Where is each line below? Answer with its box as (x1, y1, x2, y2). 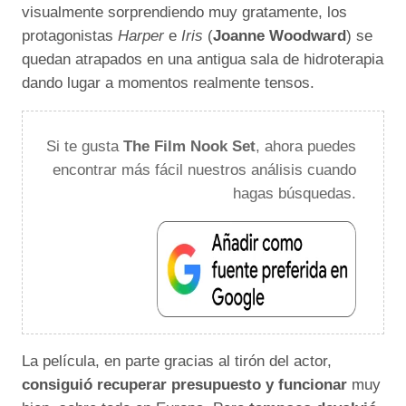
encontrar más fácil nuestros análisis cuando (53, 161, 356, 179)
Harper (118, 26, 164, 44)
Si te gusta (46, 138, 123, 156)
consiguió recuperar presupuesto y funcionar (22, 375, 352, 393)
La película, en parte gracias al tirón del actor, (22, 352, 332, 370)
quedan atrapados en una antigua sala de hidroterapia (22, 50, 383, 68)
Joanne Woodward (213, 26, 346, 44)
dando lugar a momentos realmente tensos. (22, 73, 319, 92)
